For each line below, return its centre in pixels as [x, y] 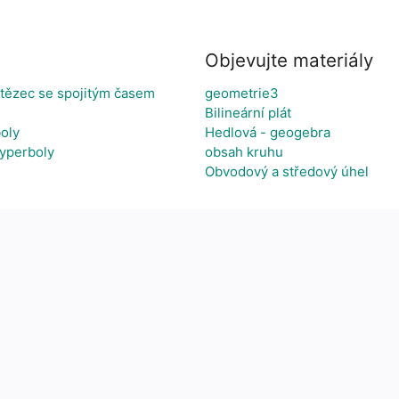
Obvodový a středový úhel [287, 171]
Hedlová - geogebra [268, 132]
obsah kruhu [244, 152]
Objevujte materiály [289, 60]
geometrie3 [242, 93]
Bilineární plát [248, 113]
